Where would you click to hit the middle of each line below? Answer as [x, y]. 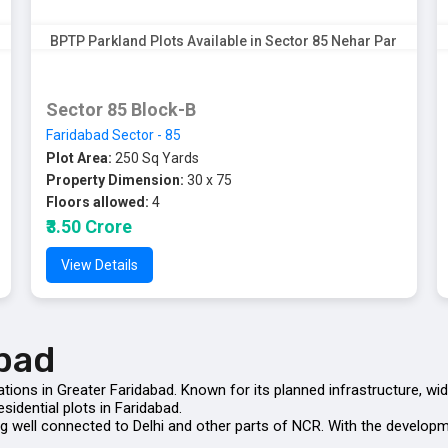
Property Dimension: [114, 180]
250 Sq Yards [155, 158]
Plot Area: [78, 158]
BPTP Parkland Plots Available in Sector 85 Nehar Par [224, 41]
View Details [99, 265]
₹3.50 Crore [88, 226]
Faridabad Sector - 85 [113, 135]
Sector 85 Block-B [120, 109]
